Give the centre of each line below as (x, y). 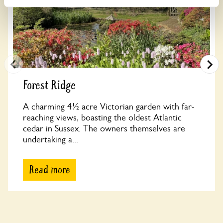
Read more (50, 170)
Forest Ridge (49, 85)
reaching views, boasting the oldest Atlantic (102, 117)
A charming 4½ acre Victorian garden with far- (109, 107)
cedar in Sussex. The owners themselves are (104, 128)
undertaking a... (51, 139)
